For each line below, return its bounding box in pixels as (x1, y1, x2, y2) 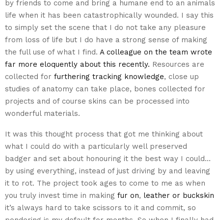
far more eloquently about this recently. (5, 59, 150, 69)
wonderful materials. (5, 109, 80, 118)
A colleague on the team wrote (100, 47, 212, 56)
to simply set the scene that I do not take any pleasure (5, 23, 206, 32)
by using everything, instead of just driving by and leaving (5, 166, 210, 175)
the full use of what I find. (5, 47, 100, 56)
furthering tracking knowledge (54, 72, 164, 81)
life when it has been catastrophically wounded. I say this (5, 10, 214, 20)
